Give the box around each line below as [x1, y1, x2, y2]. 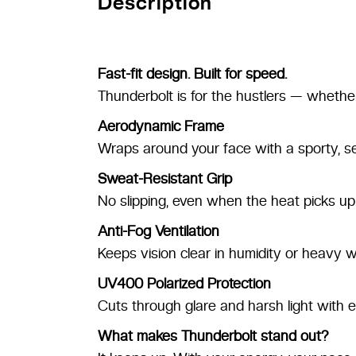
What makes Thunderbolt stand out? [97, 327, 328, 345]
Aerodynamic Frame [97, 118, 224, 135]
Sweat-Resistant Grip [97, 170, 232, 188]
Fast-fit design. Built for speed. [97, 65, 287, 83]
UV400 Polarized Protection [97, 275, 271, 292]
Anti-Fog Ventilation [97, 222, 219, 240]
